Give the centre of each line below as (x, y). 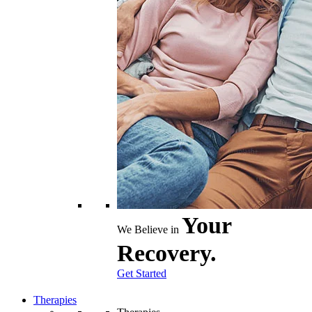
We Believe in (149, 229)
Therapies (55, 300)
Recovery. (167, 253)
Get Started (142, 273)
